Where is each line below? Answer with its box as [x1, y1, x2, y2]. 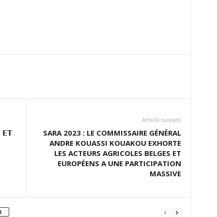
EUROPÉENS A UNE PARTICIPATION [57, 158, 181, 169]
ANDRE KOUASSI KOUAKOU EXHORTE [49, 138, 181, 148]
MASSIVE [149, 169, 181, 179]
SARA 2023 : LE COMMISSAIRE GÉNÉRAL [43, 128, 181, 138]
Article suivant [141, 116, 181, 124]
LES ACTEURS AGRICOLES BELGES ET [54, 148, 181, 158]
